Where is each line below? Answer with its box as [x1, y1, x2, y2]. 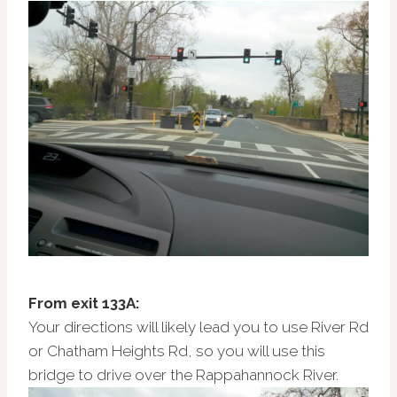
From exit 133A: [28, 293, 140, 312]
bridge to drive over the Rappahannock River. [28, 365, 339, 384]
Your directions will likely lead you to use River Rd [28, 317, 369, 336]
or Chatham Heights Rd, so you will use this [28, 341, 325, 360]
